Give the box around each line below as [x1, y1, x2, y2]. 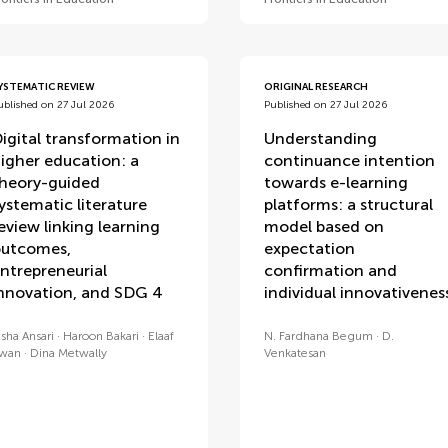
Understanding [263, 129, 377, 148]
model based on [263, 217, 384, 236]
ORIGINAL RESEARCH [263, 81, 368, 93]
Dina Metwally [29, 346, 107, 360]
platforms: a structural [263, 195, 433, 214]
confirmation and [263, 261, 397, 280]
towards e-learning [263, 173, 408, 192]
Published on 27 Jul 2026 [263, 99, 387, 111]
